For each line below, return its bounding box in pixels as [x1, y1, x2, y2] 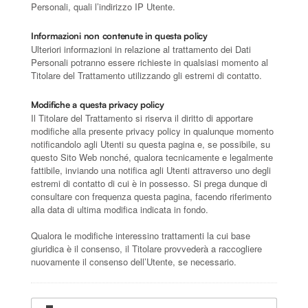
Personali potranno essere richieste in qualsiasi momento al [31, 55, 268, 69]
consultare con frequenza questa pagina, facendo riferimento [31, 189, 272, 203]
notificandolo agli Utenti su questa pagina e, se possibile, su [31, 137, 270, 151]
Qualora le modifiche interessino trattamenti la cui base [31, 228, 250, 242]
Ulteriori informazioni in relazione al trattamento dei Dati [31, 42, 251, 56]
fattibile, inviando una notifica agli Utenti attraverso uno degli [31, 163, 271, 177]
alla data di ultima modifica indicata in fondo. [31, 202, 208, 216]
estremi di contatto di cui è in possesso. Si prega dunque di [31, 176, 267, 190]
